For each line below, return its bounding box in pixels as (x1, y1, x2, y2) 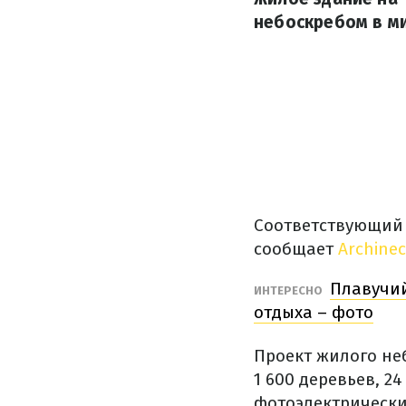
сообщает (254, 238, 333, 259)
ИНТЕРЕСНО (254, 284, 325, 297)
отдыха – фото (254, 302, 373, 323)
